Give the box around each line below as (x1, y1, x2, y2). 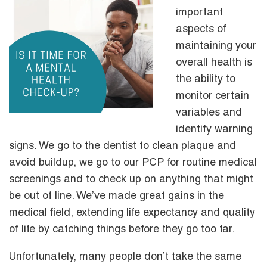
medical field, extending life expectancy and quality (9, 208, 255, 218)
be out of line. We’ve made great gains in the (9, 191, 224, 201)
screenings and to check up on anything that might (9, 175, 253, 185)
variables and (176, 108, 242, 118)
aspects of (176, 24, 226, 35)
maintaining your (176, 41, 256, 51)
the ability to (176, 74, 235, 85)
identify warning (176, 125, 253, 135)
